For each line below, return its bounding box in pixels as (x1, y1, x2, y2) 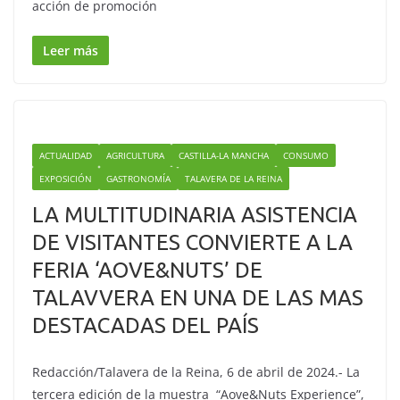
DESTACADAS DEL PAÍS (32, 313, 259, 337)
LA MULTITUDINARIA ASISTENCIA (32, 203, 357, 227)
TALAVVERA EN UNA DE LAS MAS (32, 286, 363, 310)
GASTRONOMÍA (106, 172, 171, 185)
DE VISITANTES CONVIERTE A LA (32, 230, 353, 254)
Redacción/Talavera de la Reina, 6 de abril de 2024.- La (32, 363, 360, 380)
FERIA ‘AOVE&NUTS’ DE (32, 258, 262, 282)
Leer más (43, 42, 98, 59)
